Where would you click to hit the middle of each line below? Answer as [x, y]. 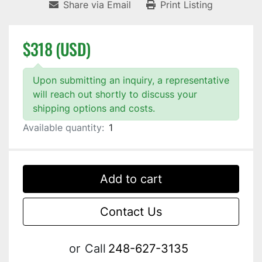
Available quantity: [63, 128]
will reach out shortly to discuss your [115, 94]
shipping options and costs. [94, 108]
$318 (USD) [56, 49]
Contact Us [131, 212]
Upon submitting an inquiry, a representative [131, 80]
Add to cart [131, 179]
